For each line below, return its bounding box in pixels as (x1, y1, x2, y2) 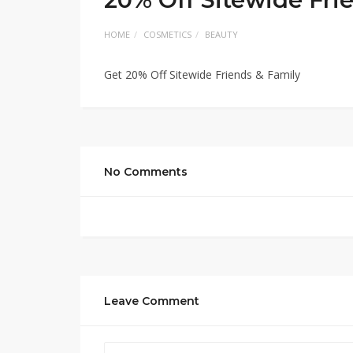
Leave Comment (104, 294, 199, 308)
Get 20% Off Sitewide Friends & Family (104, 67, 300, 82)
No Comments (104, 165, 188, 179)
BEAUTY (205, 28, 238, 40)
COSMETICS (143, 28, 191, 40)
